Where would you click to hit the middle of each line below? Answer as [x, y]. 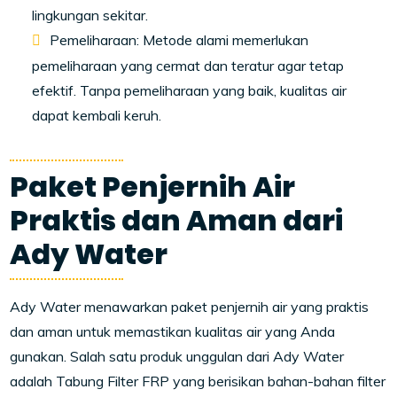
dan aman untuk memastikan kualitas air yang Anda [173, 332]
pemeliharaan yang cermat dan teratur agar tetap [188, 66]
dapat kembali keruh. [97, 116]
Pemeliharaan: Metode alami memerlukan [179, 40]
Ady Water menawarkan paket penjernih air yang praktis [190, 307]
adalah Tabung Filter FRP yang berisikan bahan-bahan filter [198, 381]
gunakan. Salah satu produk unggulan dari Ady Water [177, 357]
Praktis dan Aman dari [177, 221]
